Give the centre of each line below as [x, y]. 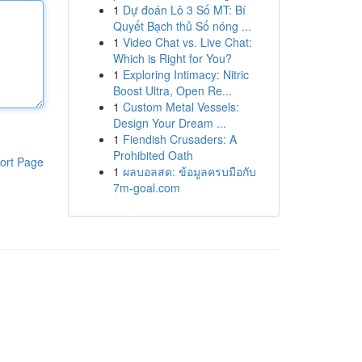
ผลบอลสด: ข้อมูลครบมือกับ [189, 171]
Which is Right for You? [172, 58]
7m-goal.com [146, 187]
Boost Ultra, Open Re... [172, 90]
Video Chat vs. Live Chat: [187, 42]
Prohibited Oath [153, 155]
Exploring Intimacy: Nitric [185, 74]
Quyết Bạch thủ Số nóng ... [182, 26]
